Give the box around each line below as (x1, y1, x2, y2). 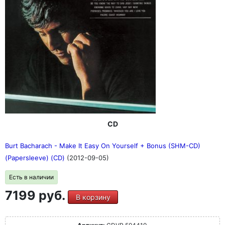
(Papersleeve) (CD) (5, 154, 67, 162)
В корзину (75, 193, 110, 201)
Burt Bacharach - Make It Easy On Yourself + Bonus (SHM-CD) (5, 142, 200, 150)
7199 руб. (5, 188, 68, 203)
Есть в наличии (9, 173, 54, 181)
